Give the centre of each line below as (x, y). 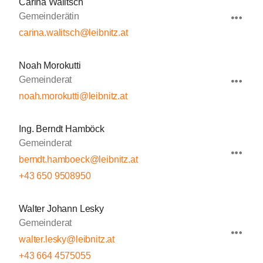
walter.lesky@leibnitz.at (67, 239)
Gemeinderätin (49, 16)
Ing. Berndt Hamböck (62, 129)
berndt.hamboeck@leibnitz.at (78, 159)
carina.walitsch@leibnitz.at (73, 33)
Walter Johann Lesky (61, 209)
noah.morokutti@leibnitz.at (73, 96)
